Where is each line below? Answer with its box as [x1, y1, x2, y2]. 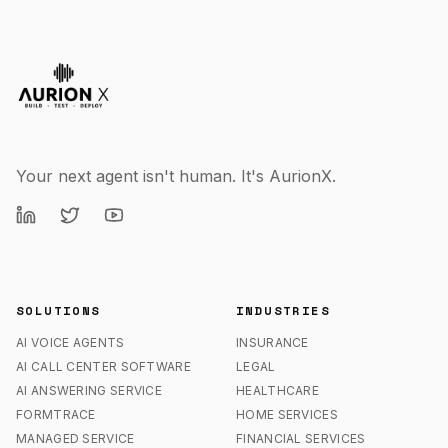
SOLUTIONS [16, 302, 101, 319]
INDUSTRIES [236, 302, 330, 319]
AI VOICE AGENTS [16, 335, 125, 350]
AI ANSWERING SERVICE [16, 383, 162, 398]
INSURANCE [236, 335, 309, 350]
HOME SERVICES [236, 407, 338, 422]
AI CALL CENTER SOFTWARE [16, 359, 191, 374]
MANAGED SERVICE [16, 431, 135, 446]
